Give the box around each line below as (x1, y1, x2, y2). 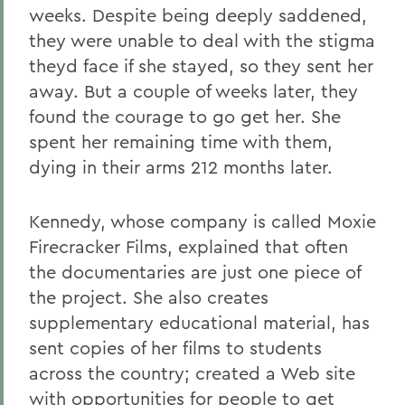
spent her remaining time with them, (29, 130, 333, 153)
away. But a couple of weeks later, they (29, 80, 358, 102)
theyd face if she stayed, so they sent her (29, 54, 373, 77)
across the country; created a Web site (29, 362, 355, 384)
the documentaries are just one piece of (29, 260, 361, 283)
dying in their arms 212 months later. (29, 155, 333, 178)
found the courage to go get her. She (29, 105, 341, 127)
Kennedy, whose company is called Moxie (29, 210, 376, 232)
